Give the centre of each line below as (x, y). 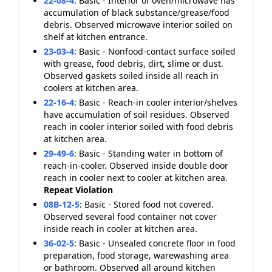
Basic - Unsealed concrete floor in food (157, 243)
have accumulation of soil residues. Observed (137, 114)
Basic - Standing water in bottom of (151, 153)
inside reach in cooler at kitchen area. (121, 229)
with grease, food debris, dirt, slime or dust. (134, 63)
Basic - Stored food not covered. (149, 204)
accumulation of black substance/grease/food (137, 12)
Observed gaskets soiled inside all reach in (131, 76)
